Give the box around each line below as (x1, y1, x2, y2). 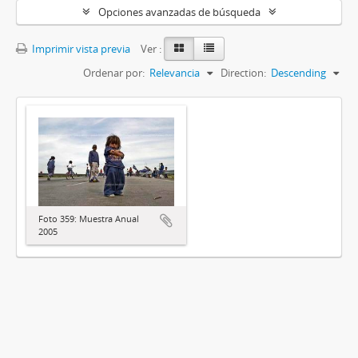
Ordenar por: (83, 65, 145, 80)
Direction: (221, 65, 266, 80)
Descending (271, 65, 326, 80)
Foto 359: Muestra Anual (38, 212, 139, 225)
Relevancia (149, 65, 200, 80)
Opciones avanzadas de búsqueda (97, 4, 261, 19)
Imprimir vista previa (30, 41, 130, 56)
